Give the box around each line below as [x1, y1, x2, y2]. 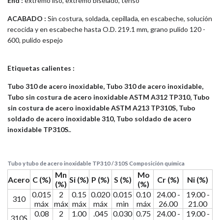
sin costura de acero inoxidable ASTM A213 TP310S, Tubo [7, 103, 195, 112]
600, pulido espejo [7, 35, 63, 44]
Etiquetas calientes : [7, 63, 75, 72]
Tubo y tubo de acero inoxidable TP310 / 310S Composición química [7, 160, 185, 166]
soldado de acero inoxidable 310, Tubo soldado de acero [7, 114, 192, 123]
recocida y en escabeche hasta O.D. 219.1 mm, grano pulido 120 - [7, 25, 205, 33]
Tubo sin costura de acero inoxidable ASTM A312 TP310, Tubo [7, 92, 210, 101]
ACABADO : [7, 14, 46, 23]
